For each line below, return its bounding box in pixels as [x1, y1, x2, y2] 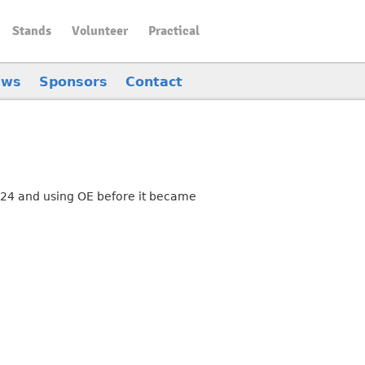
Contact [125, 73, 182, 90]
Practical [147, 23, 200, 39]
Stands [11, 23, 51, 39]
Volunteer [71, 23, 128, 39]
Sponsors [39, 73, 108, 90]
